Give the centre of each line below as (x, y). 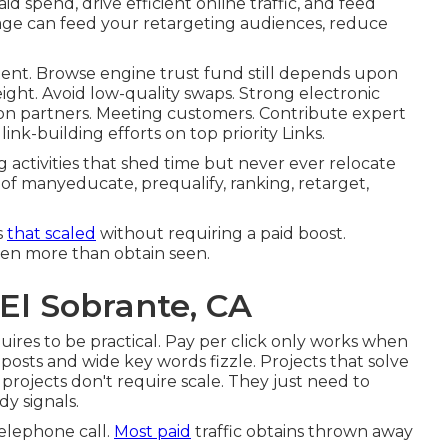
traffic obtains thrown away (302, 431)
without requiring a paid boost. (221, 233)
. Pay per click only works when (283, 341)
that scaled (51, 233)
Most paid (152, 431)
